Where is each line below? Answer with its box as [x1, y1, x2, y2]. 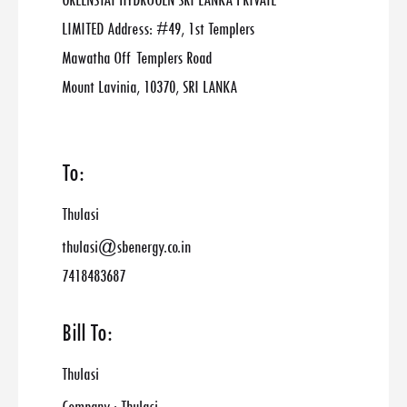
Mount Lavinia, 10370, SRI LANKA [62, 77, 237, 97]
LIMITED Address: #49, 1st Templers [62, 19, 254, 39]
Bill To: [62, 319, 112, 347]
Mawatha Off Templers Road [62, 48, 212, 68]
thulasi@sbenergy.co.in [62, 237, 191, 257]
